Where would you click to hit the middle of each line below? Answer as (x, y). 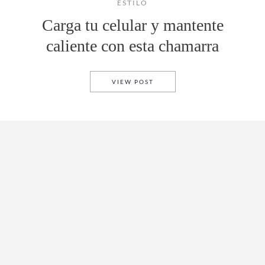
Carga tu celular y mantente (132, 25)
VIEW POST (132, 82)
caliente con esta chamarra (132, 46)
